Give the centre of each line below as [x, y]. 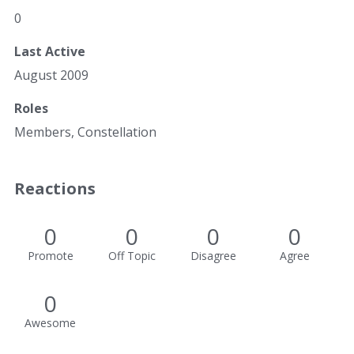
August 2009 [51, 75]
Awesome [50, 323]
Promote [50, 256]
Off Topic [132, 256]
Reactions [55, 188]
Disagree [213, 256]
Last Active [50, 51]
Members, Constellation [85, 132]
